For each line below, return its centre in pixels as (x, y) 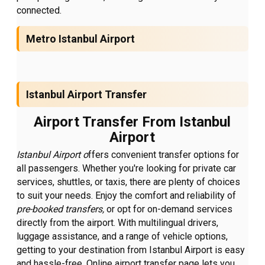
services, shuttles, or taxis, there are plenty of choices (129, 182)
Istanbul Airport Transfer (87, 95)
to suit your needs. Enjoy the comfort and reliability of (127, 196)
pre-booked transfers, (61, 209)
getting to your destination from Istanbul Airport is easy (131, 250)
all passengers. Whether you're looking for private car (127, 169)
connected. (39, 11)
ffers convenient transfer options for (164, 155)
